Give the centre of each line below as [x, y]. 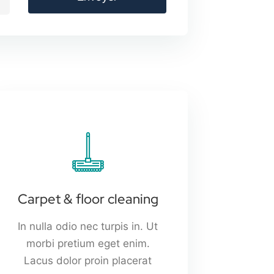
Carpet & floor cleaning [88, 199]
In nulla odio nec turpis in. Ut [88, 226]
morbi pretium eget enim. [88, 243]
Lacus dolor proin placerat [88, 260]
